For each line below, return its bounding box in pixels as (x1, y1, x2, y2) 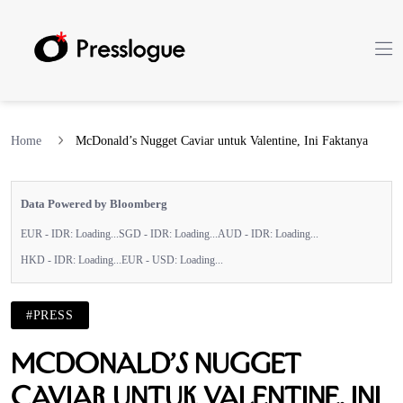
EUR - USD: (121, 253, 180, 266)
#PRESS (26, 308, 74, 322)
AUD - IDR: (218, 227, 275, 240)
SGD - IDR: (119, 227, 175, 240)
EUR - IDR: (21, 227, 76, 240)
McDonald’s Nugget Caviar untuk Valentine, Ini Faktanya (76, 133, 368, 148)
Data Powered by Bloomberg (21, 196, 167, 210)
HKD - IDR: (21, 253, 78, 266)
